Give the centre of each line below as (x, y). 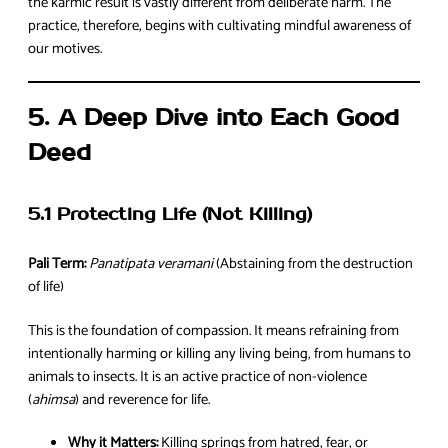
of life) (46, 287)
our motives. (65, 48)
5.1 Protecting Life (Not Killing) (170, 215)
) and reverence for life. (142, 399)
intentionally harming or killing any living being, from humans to (219, 353)
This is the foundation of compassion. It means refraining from (213, 330)
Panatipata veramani (151, 264)
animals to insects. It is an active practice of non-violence (197, 376)
